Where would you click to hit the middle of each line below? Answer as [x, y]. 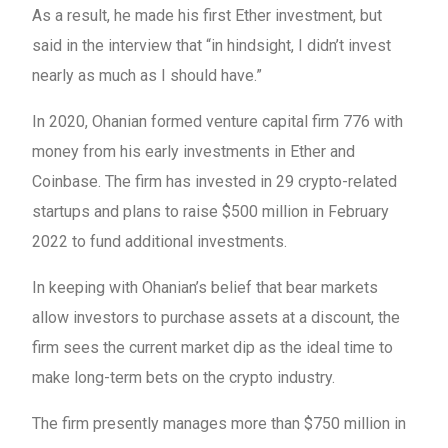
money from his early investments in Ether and [194, 151]
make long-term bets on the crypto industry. [184, 377]
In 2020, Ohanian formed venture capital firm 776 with [218, 121]
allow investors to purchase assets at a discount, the [216, 317]
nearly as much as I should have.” [147, 75]
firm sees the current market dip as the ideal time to [213, 347]
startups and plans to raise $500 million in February [211, 211]
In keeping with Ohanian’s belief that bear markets [205, 287]
